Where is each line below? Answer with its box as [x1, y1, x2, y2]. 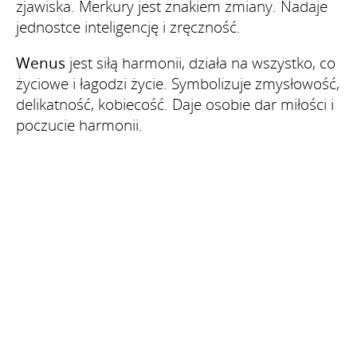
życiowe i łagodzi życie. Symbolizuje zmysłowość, [16, 73, 339, 94]
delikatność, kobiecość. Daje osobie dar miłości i [16, 93, 334, 115]
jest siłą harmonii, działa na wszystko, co [65, 52, 335, 73]
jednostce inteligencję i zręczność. [16, 16, 241, 37]
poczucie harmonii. [16, 114, 143, 135]
